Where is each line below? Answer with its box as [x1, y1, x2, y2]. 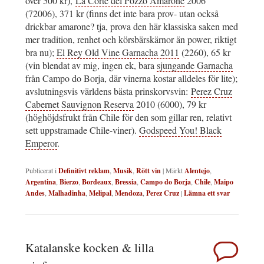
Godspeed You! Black [139, 124, 222, 137]
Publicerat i [25, 166, 57, 176]
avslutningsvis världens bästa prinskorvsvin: [25, 85, 191, 98]
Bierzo [60, 177, 78, 187]
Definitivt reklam [58, 166, 110, 176]
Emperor [25, 137, 57, 150]
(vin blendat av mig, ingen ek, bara [25, 59, 157, 72]
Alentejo [184, 166, 210, 176]
